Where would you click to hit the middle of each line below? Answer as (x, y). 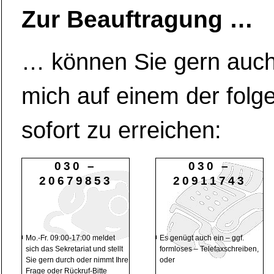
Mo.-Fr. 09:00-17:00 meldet (70, 238)
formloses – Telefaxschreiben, (209, 249)
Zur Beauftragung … (137, 19)
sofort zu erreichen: (121, 130)
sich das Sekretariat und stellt (74, 249)
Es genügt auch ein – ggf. (202, 238)
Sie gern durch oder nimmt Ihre (77, 260)
